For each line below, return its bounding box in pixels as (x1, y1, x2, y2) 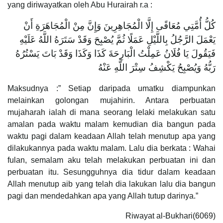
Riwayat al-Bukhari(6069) (125, 211, 216, 220)
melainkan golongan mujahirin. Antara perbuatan (7, 96, 216, 105)
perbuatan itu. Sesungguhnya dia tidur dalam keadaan (7, 167, 216, 176)
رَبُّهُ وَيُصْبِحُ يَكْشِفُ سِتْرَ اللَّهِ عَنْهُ (98, 62, 216, 73)
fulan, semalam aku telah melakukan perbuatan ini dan (7, 155, 216, 164)
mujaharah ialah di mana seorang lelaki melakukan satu (7, 108, 216, 116)
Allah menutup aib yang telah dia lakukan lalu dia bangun (7, 179, 216, 188)
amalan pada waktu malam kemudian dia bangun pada (7, 119, 216, 128)
